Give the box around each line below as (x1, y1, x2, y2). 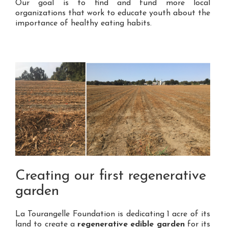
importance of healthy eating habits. (15, 19, 152, 28)
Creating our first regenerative (15, 169, 206, 184)
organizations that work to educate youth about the (15, 9, 210, 18)
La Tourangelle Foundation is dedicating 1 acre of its (15, 210, 210, 219)
